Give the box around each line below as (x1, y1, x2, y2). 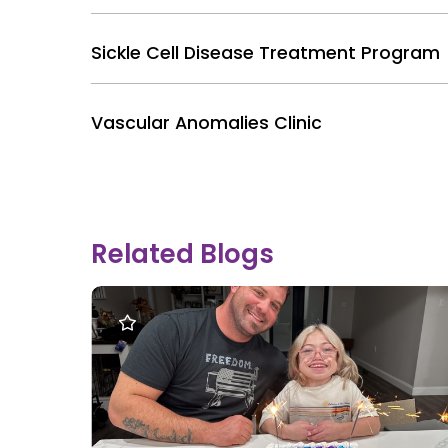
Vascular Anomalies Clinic (91, 111, 323, 136)
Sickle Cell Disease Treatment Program (91, 41, 441, 66)
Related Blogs (91, 236, 275, 273)
